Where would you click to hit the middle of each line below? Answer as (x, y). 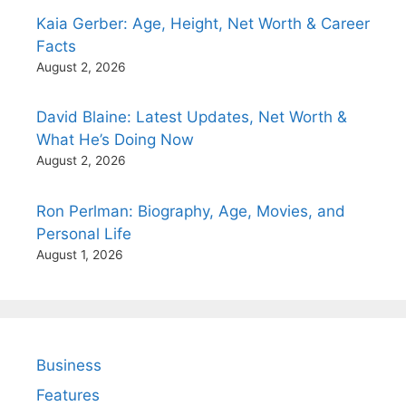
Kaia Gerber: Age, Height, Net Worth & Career (203, 23)
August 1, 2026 (80, 254)
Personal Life (84, 233)
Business (69, 365)
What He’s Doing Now (115, 140)
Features (68, 395)
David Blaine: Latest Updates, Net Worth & (192, 117)
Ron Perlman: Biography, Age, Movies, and (191, 211)
